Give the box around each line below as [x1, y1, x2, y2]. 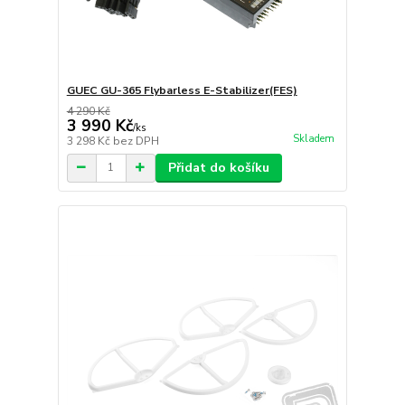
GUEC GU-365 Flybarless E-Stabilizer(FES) [66, 82, 297, 98]
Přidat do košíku [167, 158, 269, 176]
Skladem [292, 132, 334, 146]
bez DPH [112, 133, 159, 148]
